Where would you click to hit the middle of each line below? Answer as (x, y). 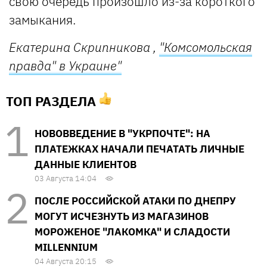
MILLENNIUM (66, 247)
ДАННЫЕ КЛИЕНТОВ (86, 164)
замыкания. (44, 19)
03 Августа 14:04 (66, 178)
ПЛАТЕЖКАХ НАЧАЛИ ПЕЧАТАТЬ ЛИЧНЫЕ (139, 149)
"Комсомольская (206, 47)
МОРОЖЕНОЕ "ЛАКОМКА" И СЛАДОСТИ (132, 232)
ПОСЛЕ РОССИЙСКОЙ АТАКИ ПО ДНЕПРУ (135, 201)
